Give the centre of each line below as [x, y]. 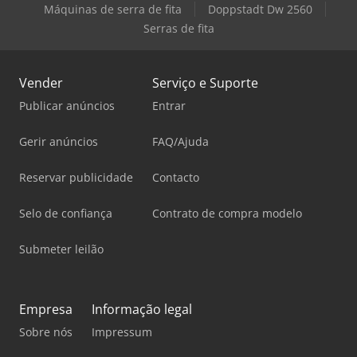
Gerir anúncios [59, 141]
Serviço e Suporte [205, 82]
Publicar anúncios [67, 105]
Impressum [122, 331]
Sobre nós [46, 331]
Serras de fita [178, 28]
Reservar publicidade [76, 177]
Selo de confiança [66, 213]
